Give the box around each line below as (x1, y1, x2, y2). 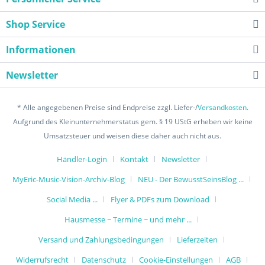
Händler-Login (56, 154, 107, 165)
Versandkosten (197, 102, 247, 113)
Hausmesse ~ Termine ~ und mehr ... (64, 214, 192, 225)
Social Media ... (47, 194, 98, 205)
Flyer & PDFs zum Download (111, 194, 209, 205)
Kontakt (119, 154, 148, 165)
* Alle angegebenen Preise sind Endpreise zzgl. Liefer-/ (17, 102, 198, 113)
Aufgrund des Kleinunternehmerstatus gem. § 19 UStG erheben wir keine (12, 117, 253, 127)
